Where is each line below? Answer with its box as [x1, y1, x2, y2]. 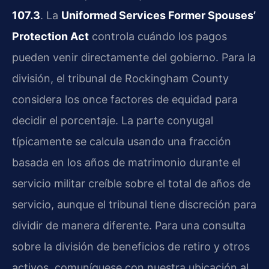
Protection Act [12, 29, 89, 43]
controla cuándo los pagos [89, 29, 227, 43]
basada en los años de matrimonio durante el [12, 156, 240, 169]
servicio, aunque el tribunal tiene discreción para [12, 198, 256, 211]
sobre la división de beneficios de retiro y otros [12, 240, 250, 253]
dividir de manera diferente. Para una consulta [12, 219, 246, 232]
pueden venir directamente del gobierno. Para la [12, 50, 256, 64]
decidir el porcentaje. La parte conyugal [12, 113, 213, 127]
